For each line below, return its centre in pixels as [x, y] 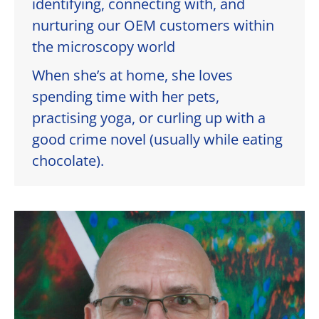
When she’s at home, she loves [132, 75]
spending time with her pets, [126, 97]
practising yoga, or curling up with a [149, 118]
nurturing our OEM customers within [153, 26]
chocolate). [68, 161]
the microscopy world [104, 47]
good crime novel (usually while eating [157, 140]
